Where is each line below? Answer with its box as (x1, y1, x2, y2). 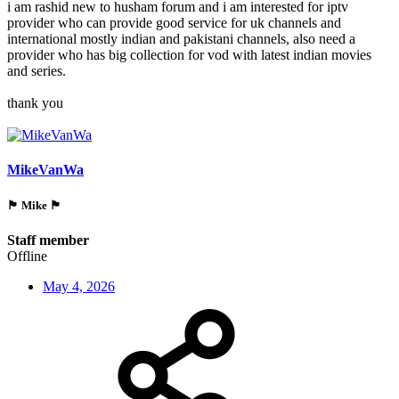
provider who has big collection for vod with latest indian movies (7, 47, 371, 63)
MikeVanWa (7, 162, 84, 178)
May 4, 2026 (43, 278, 115, 294)
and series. (7, 63, 66, 79)
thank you (7, 95, 63, 111)
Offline (7, 248, 47, 264)
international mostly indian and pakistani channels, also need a (7, 31, 355, 47)
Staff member (7, 232, 89, 248)
